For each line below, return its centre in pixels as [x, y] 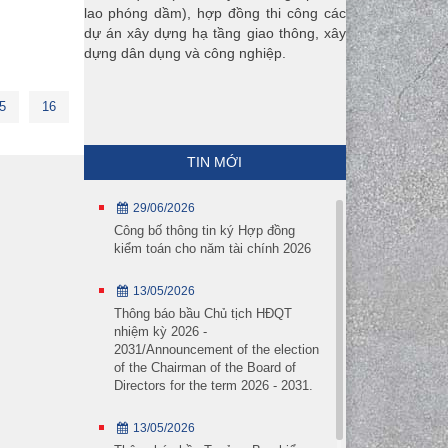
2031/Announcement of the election [216, 349]
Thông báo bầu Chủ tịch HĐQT [202, 313]
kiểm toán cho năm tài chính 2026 [212, 248]
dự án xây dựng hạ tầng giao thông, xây [214, 32]
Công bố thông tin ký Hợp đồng [204, 230]
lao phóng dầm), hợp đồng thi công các [214, 12]
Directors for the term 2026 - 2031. [213, 385]
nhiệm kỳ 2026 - [160, 331]
